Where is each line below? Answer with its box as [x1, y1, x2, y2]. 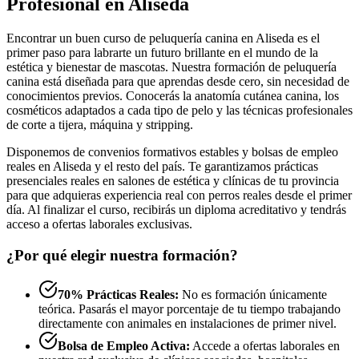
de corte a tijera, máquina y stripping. [6, 118, 193, 132]
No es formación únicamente [179, 287, 327, 301]
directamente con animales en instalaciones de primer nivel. [38, 316, 337, 330]
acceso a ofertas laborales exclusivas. [6, 217, 192, 232]
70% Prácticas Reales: [58, 287, 179, 301]
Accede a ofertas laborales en [190, 338, 340, 353]
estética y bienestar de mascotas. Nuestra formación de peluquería [6, 60, 337, 75]
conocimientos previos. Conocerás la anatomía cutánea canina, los [6, 89, 339, 103]
